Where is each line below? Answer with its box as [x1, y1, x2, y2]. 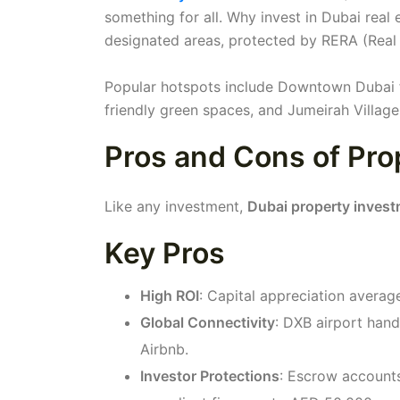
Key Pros [104, 235, 225, 271]
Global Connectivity [140, 312, 275, 331]
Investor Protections [140, 366, 279, 385]
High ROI [140, 286, 199, 304]
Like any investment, [104, 196, 247, 215]
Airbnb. [140, 339, 188, 358]
